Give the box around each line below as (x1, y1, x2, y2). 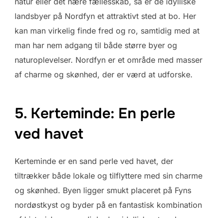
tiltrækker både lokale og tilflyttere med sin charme (15, 170, 202, 181)
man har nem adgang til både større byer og (15, 40, 177, 50)
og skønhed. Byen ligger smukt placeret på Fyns (15, 185, 191, 195)
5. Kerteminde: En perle (15, 104, 175, 123)
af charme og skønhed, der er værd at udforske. (15, 69, 193, 79)
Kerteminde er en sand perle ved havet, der (15, 156, 173, 166)
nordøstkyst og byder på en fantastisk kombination (15, 200, 202, 210)
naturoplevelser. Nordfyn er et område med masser (15, 54, 202, 65)
